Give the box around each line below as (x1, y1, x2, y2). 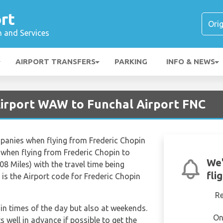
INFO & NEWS (166, 57, 215, 66)
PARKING (114, 57, 147, 66)
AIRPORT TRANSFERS (15, 57, 96, 66)
